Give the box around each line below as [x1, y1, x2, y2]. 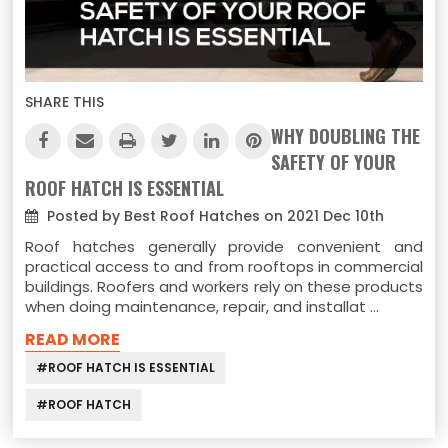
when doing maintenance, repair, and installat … [25, 296, 380, 318]
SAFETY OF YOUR [271, 149, 397, 176]
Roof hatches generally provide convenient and [25, 236, 423, 258]
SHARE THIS [25, 92, 105, 113]
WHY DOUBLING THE [271, 123, 421, 150]
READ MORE [25, 328, 121, 352]
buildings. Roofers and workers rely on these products [25, 276, 423, 298]
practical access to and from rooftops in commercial [25, 256, 423, 278]
